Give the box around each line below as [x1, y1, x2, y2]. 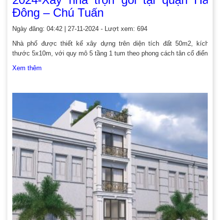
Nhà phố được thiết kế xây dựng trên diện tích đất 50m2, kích [12, 40, 209, 47]
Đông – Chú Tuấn [12, 6, 104, 19]
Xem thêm [12, 64, 42, 72]
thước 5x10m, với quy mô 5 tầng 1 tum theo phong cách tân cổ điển [12, 50, 208, 57]
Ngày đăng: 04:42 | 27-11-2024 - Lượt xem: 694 [12, 25, 147, 32]
